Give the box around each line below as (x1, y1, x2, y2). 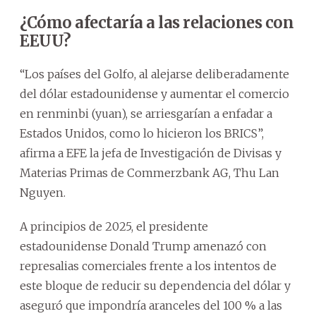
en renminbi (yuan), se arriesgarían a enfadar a (20, 106, 272, 121)
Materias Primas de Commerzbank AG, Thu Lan (20, 165, 279, 180)
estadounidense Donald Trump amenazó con (20, 238, 267, 253)
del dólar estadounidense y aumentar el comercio (20, 86, 289, 101)
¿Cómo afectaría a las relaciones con (20, 12, 293, 32)
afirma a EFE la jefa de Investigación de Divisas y (20, 145, 281, 160)
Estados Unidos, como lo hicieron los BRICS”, (20, 126, 264, 140)
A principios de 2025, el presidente (20, 219, 208, 233)
